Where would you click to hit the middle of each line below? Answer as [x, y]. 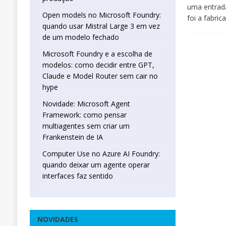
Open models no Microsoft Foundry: [101, 15]
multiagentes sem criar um [86, 126]
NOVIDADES [58, 219]
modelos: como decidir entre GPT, [98, 65]
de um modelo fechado [80, 37]
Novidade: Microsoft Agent [86, 104]
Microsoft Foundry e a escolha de [97, 54]
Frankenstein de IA [72, 137]
